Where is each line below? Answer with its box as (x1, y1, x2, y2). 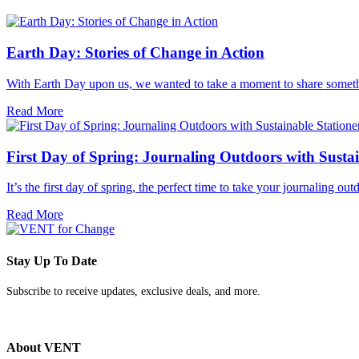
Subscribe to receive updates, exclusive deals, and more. (6, 284, 260, 297)
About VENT (6, 341, 81, 355)
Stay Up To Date (6, 253, 97, 268)
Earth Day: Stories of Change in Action (6, 44, 264, 62)
